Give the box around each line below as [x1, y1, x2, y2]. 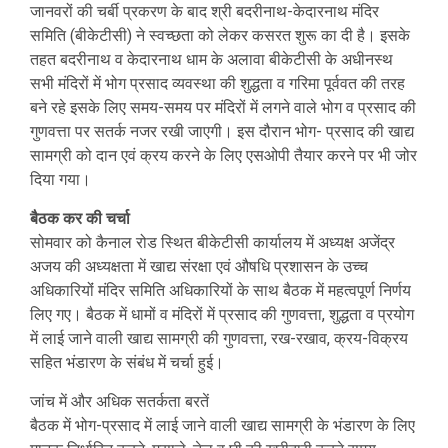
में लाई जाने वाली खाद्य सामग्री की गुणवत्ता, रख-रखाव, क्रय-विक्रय [30, 328, 408, 348]
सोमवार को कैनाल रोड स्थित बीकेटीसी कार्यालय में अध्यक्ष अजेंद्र [30, 232, 395, 252]
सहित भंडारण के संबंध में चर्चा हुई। [30, 352, 224, 372]
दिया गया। [30, 169, 91, 189]
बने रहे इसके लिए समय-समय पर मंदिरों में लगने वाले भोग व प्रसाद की [30, 97, 416, 117]
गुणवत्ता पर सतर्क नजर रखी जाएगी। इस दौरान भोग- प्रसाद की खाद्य [30, 121, 414, 141]
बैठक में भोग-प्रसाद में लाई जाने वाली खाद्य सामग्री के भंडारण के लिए [30, 415, 415, 435]
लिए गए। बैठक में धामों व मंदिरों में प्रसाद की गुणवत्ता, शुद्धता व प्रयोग [30, 304, 414, 324]
